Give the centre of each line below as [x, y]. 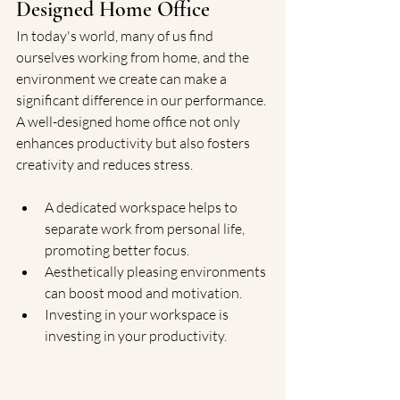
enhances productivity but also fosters [134, 143]
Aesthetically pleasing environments [157, 271]
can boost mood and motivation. [143, 293]
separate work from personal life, [146, 229]
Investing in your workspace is [138, 314]
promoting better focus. [117, 250]
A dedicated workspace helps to [142, 207]
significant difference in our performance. [142, 100]
